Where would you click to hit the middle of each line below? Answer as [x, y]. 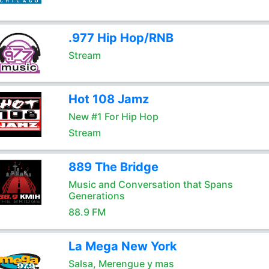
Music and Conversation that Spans [150, 184]
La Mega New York [122, 246]
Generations [96, 196]
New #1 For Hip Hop [113, 116]
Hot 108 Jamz [108, 99]
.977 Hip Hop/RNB [121, 38]
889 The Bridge [113, 167]
